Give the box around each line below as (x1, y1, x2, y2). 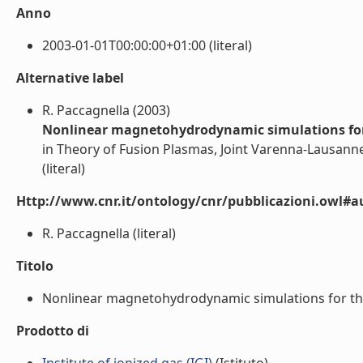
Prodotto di (16, 322, 89, 340)
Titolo (16, 257, 53, 275)
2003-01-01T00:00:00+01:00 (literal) (42, 36, 252, 54)
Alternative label (16, 69, 124, 87)
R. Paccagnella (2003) (42, 101, 170, 119)
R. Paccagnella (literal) (42, 224, 176, 242)
